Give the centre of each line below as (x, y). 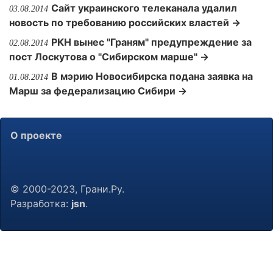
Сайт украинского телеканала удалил (144, 8)
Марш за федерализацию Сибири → (98, 91)
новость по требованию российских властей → (125, 23)
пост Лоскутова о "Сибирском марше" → (109, 57)
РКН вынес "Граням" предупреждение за (151, 42)
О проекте (36, 135)
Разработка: (41, 204)
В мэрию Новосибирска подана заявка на (152, 76)
